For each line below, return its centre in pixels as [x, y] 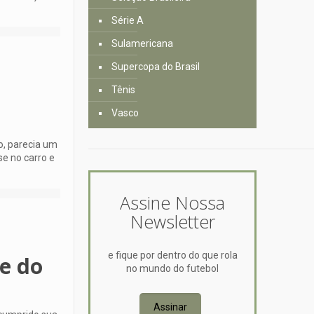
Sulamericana [143, 43]
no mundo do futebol [173, 268]
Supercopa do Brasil [156, 66]
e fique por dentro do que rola [172, 255]
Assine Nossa [173, 202]
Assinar [170, 307]
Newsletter [172, 221]
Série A [128, 20]
